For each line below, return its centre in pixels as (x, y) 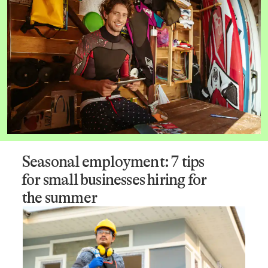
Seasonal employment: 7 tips (113, 162)
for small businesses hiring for (114, 180)
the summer (59, 198)
